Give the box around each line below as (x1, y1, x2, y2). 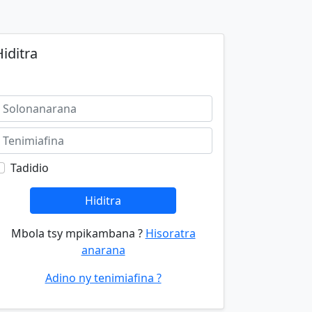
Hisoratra (145, 226, 196, 241)
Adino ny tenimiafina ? (45, 270, 162, 286)
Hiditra (84, 193, 121, 208)
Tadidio (10, 160, 49, 175)
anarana (81, 242, 125, 258)
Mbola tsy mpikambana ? (10, 226, 146, 241)
